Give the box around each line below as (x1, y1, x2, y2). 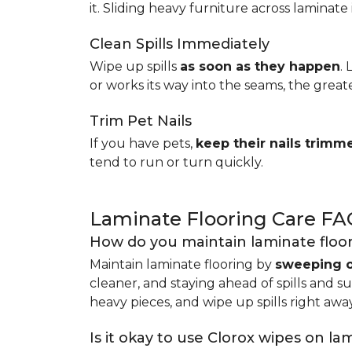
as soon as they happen (180, 59, 340, 74)
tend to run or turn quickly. (90, 155, 263, 170)
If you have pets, (90, 136, 196, 151)
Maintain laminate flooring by (90, 257, 275, 272)
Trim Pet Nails (90, 112, 192, 130)
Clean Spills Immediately (90, 35, 269, 53)
